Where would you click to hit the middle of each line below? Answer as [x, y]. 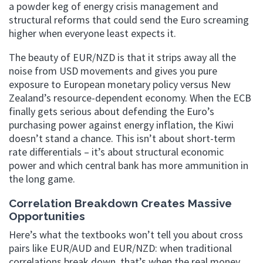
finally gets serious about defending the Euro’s [112, 111]
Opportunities [47, 216]
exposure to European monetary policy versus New [120, 84]
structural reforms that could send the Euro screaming [129, 19]
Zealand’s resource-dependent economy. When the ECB [130, 97]
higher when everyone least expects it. [92, 33]
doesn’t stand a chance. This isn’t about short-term [122, 138]
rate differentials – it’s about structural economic [116, 151]
